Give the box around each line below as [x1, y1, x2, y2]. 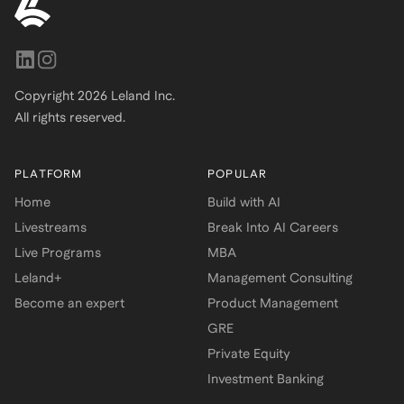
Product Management [207, 296, 338, 310]
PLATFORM [14, 168, 83, 180]
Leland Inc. [107, 88, 175, 103]
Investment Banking [207, 372, 324, 386]
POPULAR [207, 168, 268, 180]
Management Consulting [207, 271, 353, 285]
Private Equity [207, 346, 290, 361]
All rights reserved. [14, 110, 125, 124]
